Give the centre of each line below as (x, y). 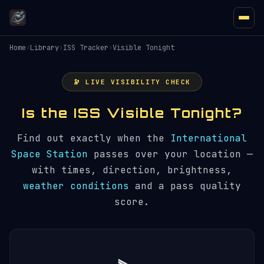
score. (132, 202)
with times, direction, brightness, (132, 170)
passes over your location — (170, 154)
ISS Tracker (86, 48)
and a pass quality (185, 186)
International (209, 138)
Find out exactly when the (94, 138)
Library (44, 48)
